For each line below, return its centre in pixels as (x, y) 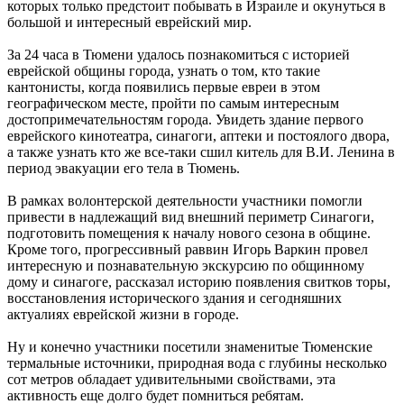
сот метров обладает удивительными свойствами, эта (171, 380)
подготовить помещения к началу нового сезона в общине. (189, 234)
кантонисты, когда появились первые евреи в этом (164, 87)
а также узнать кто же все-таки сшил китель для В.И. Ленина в (201, 152)
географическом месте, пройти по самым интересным (173, 104)
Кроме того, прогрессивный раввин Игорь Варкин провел (188, 250)
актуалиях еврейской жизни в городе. (123, 315)
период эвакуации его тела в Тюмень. (124, 169)
